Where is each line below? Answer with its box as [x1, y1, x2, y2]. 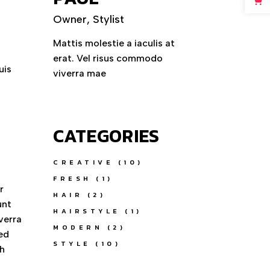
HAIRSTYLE [53, 206, 121, 216]
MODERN [53, 222, 103, 233]
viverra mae [53, 67, 107, 80]
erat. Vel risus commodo [53, 52, 163, 64]
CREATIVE [53, 157, 114, 168]
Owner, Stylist [53, 13, 125, 27]
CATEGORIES [53, 122, 160, 150]
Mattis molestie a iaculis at [53, 37, 175, 49]
